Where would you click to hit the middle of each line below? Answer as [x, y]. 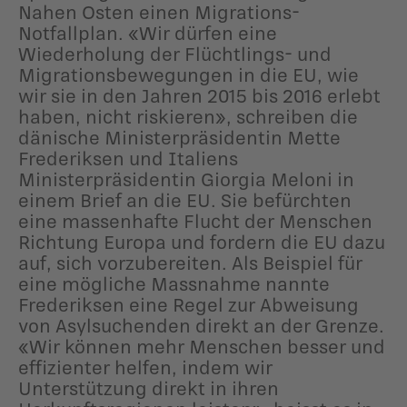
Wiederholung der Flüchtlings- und [175, 53]
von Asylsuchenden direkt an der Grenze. [201, 325]
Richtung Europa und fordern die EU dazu [202, 241]
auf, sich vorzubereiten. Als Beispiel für [190, 262]
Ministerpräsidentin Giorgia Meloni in [186, 179]
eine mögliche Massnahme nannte [174, 283]
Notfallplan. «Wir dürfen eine [148, 32]
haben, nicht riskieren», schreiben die [188, 116]
